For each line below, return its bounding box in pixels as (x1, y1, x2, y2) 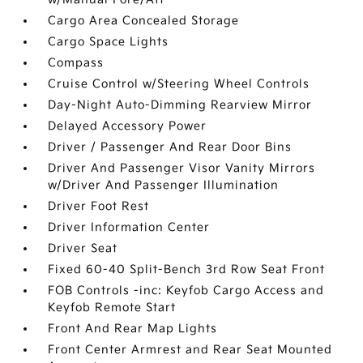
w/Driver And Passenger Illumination (48, 178, 280, 193)
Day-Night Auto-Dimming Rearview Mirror (48, 98, 313, 113)
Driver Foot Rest (48, 199, 150, 214)
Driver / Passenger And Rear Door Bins (48, 140, 293, 155)
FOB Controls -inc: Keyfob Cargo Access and (48, 284, 325, 298)
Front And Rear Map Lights (48, 322, 218, 336)
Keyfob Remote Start (48, 301, 177, 315)
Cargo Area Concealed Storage (48, 14, 240, 28)
